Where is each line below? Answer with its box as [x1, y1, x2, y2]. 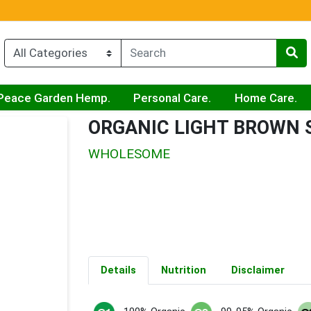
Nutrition [160, 264, 206, 277]
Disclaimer [230, 264, 285, 277]
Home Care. [235, 90, 298, 105]
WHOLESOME [88, 146, 170, 162]
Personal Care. [133, 90, 212, 105]
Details [100, 264, 136, 277]
